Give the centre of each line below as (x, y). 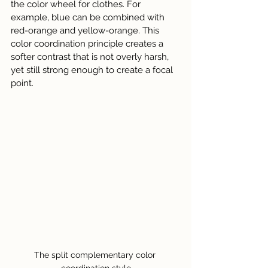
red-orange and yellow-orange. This (86, 30)
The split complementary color (96, 255)
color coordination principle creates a (88, 43)
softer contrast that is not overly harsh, (91, 57)
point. (22, 83)
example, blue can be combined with (89, 17)
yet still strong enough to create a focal (93, 70)
